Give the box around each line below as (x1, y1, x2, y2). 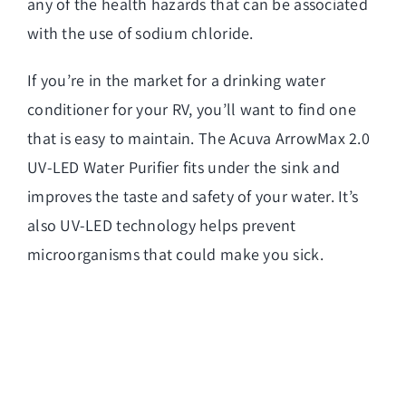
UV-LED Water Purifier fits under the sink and (27, 156, 341, 178)
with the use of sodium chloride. (27, 22, 254, 43)
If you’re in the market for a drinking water (27, 69, 325, 91)
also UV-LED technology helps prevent (27, 214, 296, 236)
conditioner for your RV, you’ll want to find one (27, 98, 356, 120)
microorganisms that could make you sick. (27, 243, 324, 265)
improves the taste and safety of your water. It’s (27, 185, 359, 207)
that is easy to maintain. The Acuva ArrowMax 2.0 (27, 127, 370, 149)
